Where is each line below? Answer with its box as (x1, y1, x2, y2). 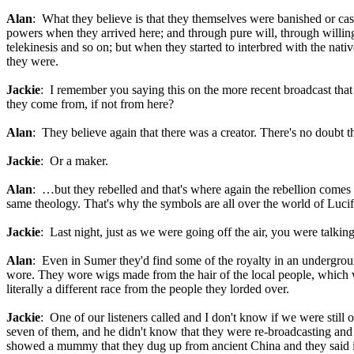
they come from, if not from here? (6, 97, 174, 111)
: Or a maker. (40, 154, 108, 168)
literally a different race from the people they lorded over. (6, 282, 289, 296)
